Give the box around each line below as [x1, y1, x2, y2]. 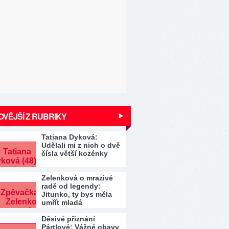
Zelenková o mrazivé [41, 174, 113, 182]
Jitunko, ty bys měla [41, 190, 112, 198]
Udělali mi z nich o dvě [41, 141, 120, 149]
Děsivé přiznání [41, 215, 95, 223]
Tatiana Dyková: [41, 133, 98, 141]
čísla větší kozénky [41, 149, 108, 157]
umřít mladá [41, 198, 82, 207]
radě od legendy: [41, 182, 101, 190]
